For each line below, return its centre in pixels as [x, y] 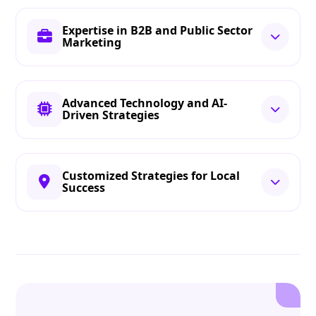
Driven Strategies [111, 115]
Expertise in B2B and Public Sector [158, 31]
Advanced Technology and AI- [145, 103]
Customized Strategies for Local [151, 176]
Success [84, 188]
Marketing [92, 43]
